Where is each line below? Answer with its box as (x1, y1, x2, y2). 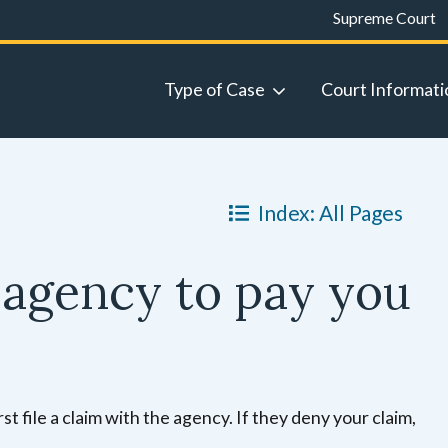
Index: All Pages (257, 199, 403, 225)
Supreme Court (333, 8, 436, 27)
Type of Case (164, 77, 265, 100)
